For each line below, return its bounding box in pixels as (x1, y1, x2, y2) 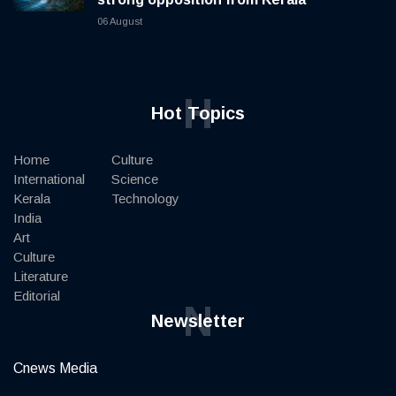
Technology (111, 191, 179, 207)
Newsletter (151, 311, 245, 331)
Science (111, 171, 158, 187)
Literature (13, 269, 68, 285)
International (13, 171, 85, 187)
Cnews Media (13, 361, 97, 377)
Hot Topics (151, 103, 245, 124)
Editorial (13, 288, 60, 304)
